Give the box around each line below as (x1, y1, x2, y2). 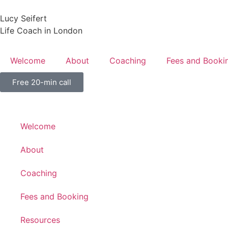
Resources (20, 215, 60, 225)
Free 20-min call (12, 77, 71, 87)
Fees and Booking (20, 191, 89, 202)
